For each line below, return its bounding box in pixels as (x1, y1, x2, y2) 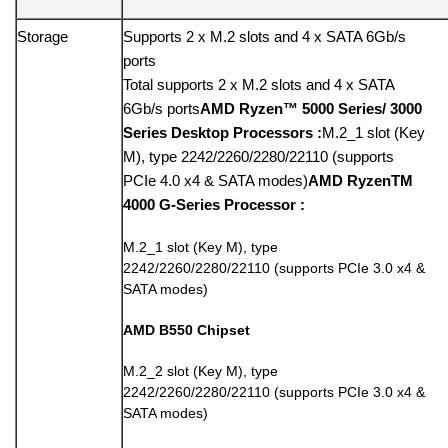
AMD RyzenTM (308, 172, 413, 190)
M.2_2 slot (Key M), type (123, 362, 278, 379)
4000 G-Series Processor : (123, 196, 305, 214)
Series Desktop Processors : (123, 124, 322, 142)
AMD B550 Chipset (123, 321, 250, 338)
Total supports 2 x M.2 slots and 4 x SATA (123, 76, 395, 94)
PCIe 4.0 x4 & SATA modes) (123, 172, 308, 190)
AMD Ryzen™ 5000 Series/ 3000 (200, 100, 422, 118)
